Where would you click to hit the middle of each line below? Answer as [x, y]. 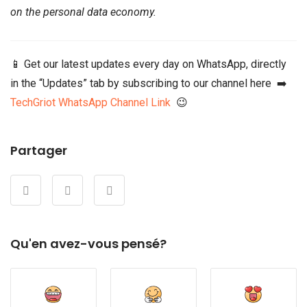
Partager [39, 150]
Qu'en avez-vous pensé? [88, 243]
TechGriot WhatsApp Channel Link [90, 102]
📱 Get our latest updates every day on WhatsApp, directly [148, 64]
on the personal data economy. [83, 12]
